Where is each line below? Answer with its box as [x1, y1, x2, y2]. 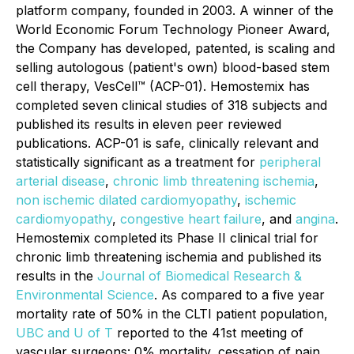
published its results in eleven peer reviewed [16, 116, 281, 132]
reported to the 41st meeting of [113, 325, 303, 341]
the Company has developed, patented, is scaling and [16, 40, 335, 56]
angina [296, 211, 335, 227]
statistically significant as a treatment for [16, 154, 259, 170]
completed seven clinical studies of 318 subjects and [16, 97, 327, 113]
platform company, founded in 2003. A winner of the [16, 2, 333, 18]
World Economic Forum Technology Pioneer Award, [16, 21, 330, 37]
